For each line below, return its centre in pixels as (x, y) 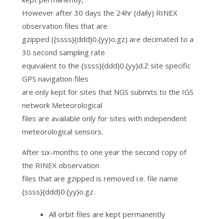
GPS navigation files (55, 79)
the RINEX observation (60, 165)
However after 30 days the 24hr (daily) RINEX (99, 13)
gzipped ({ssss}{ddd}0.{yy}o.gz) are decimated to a (108, 39)
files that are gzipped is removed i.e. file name (100, 178)
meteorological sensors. (62, 131)
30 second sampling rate (63, 52)
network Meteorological (62, 105)
